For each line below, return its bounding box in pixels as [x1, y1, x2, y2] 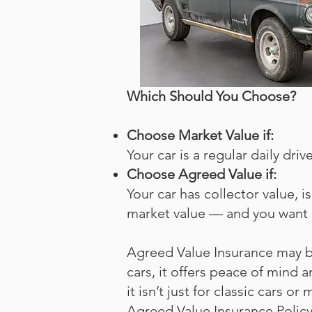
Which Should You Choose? [127, 88, 296, 104]
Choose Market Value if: [127, 127, 274, 143]
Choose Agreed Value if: [127, 166, 276, 182]
